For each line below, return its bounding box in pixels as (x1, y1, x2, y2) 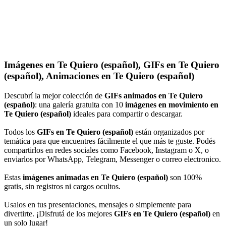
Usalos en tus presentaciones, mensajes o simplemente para (4, 200, 191, 209)
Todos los (4, 127, 37, 136)
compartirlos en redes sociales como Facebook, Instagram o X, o (4, 145, 209, 154)
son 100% (168, 173, 202, 182)
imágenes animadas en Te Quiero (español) (23, 173, 168, 182)
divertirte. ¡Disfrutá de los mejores (4, 209, 114, 218)
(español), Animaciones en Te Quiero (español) (4, 71, 194, 82)
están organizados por (133, 127, 204, 136)
